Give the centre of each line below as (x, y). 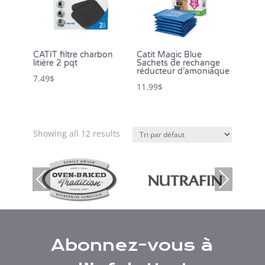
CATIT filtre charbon (73, 55)
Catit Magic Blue (169, 55)
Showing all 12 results (77, 134)
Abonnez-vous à (132, 245)
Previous (49, 179)
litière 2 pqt (55, 63)
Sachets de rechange (178, 63)
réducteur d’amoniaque (183, 72)
